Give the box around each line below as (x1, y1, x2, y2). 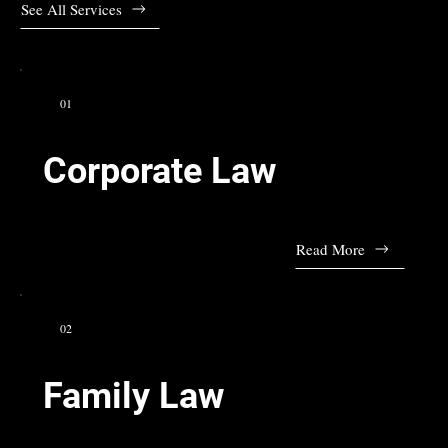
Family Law (43, 375, 225, 418)
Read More (295, 238, 365, 259)
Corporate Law (43, 150, 277, 193)
